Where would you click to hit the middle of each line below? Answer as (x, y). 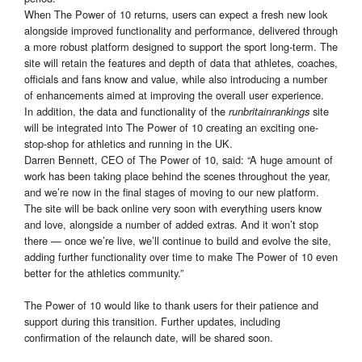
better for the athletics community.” (104, 273)
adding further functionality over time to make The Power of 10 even (181, 257)
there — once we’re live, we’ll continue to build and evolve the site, (178, 241)
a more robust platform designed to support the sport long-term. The (181, 47)
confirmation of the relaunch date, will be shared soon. (149, 338)
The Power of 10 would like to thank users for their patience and (171, 305)
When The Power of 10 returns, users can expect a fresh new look (176, 15)
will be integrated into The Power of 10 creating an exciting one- (171, 128)
